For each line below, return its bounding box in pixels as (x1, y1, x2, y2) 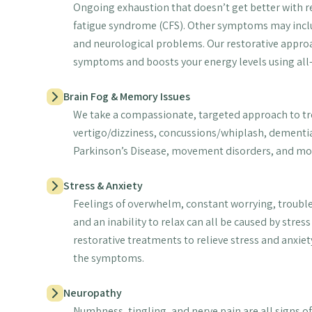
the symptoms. (73, 251, 145, 266)
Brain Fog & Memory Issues (63, 89, 191, 104)
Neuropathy (63, 286, 123, 301)
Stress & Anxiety (63, 178, 143, 194)
